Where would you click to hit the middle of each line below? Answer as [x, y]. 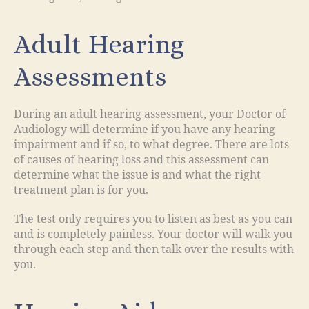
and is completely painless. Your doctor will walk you [153, 235]
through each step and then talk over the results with [154, 250]
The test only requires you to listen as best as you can [153, 220]
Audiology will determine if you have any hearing [144, 130]
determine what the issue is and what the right [137, 176]
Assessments [90, 77]
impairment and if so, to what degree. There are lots [151, 145]
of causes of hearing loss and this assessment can [141, 160]
